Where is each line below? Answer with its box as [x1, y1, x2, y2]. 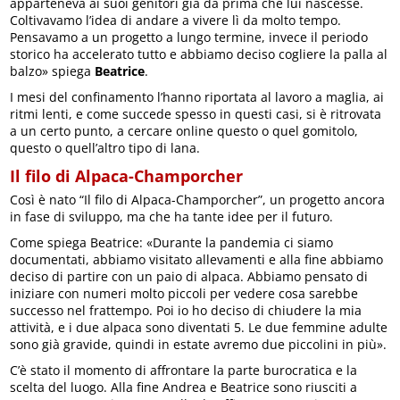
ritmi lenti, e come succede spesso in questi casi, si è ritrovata [10, 105, 382, 122]
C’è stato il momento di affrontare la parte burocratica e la [10, 362, 358, 379]
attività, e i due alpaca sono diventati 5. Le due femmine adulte [10, 319, 388, 336]
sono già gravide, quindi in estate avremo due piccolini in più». [10, 336, 387, 353]
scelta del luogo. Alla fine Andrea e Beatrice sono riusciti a [10, 379, 358, 396]
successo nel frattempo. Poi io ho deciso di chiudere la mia [10, 302, 362, 319]
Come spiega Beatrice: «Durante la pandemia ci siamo [10, 234, 334, 251]
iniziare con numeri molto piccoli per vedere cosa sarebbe [10, 285, 359, 302]
